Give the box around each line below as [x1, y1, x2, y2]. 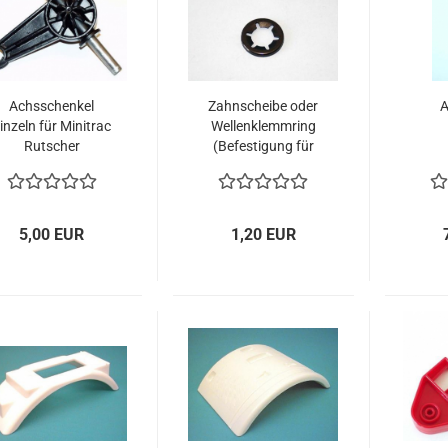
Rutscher [23, 138, 80, 154]
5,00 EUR [19, 225, 85, 244]
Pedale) [239, 158, 287, 174]
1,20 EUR [231, 225, 297, 244]
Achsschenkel [9, 98, 94, 114]
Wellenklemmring [210, 118, 316, 134]
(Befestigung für [212, 138, 314, 154]
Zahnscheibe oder [208, 98, 319, 114]
